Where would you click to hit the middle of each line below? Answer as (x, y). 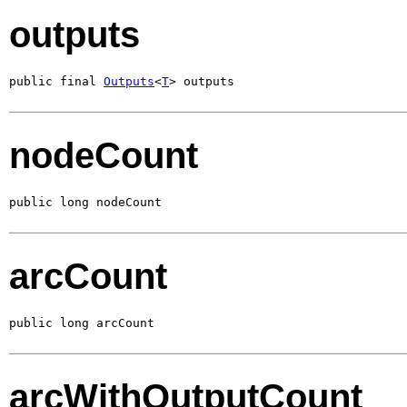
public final (56, 81)
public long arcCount (82, 323)
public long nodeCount (85, 202)
